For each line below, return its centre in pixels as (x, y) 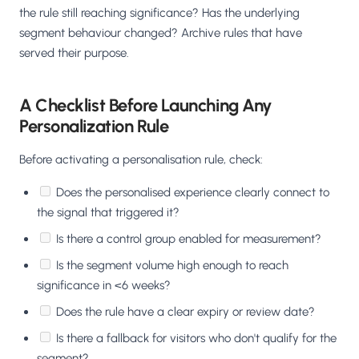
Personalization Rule (94, 127)
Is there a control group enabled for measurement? (189, 239)
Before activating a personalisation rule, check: (141, 160)
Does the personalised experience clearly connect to (193, 193)
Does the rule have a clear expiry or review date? (186, 312)
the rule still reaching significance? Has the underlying (159, 13)
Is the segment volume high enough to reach (172, 266)
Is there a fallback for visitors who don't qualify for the (196, 339)
